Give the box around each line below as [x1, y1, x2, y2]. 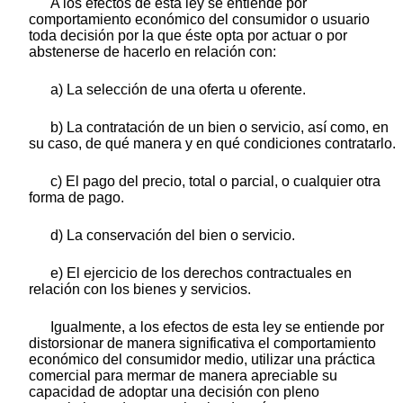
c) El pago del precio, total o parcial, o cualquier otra [50, 174, 381, 190]
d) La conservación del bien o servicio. [50, 228, 295, 244]
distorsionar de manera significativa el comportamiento [29, 336, 376, 352]
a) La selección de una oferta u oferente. [50, 82, 306, 98]
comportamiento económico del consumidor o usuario [29, 12, 370, 28]
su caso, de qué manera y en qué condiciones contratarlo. [29, 136, 396, 152]
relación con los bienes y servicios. [29, 282, 251, 298]
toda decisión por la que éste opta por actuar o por [29, 28, 347, 44]
